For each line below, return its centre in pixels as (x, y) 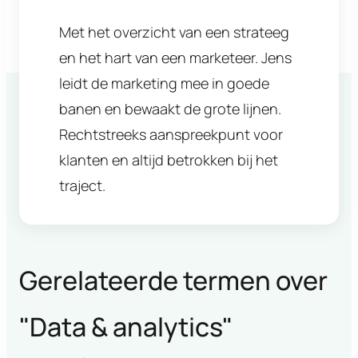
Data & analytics (126, 327)
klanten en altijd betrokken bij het (168, 159)
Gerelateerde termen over (173, 281)
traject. (82, 185)
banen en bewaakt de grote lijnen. (170, 108)
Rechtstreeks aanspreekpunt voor (171, 134)
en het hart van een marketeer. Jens (175, 57)
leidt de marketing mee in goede (164, 83)
